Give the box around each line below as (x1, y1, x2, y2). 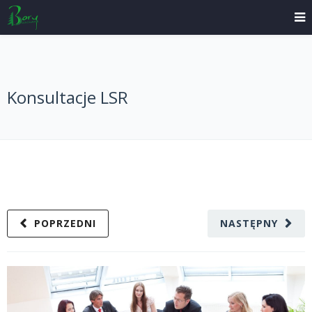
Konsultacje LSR (7, 86, 128, 109)
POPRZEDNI (34, 217, 96, 230)
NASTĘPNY (220, 217, 278, 230)
